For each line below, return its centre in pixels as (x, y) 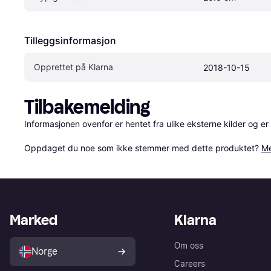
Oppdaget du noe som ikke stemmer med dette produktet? (143, 148)
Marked (34, 220)
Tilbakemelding (87, 107)
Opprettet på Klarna (73, 67)
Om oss (189, 246)
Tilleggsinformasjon (70, 40)
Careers (190, 264)
